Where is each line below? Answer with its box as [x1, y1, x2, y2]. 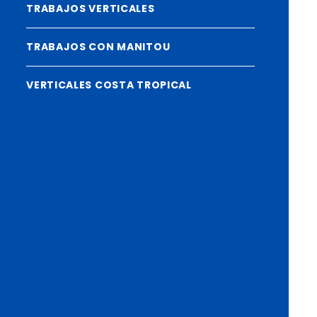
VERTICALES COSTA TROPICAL [26, 78, 192, 92]
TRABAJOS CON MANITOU [26, 40, 171, 54]
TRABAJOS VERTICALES [26, 1, 155, 16]
